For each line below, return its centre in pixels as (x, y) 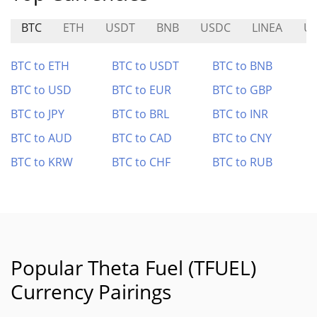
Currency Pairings (91, 292)
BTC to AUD (41, 138)
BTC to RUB (243, 162)
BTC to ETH (40, 66)
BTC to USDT (145, 66)
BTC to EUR (141, 90)
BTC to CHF (141, 162)
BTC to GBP (243, 90)
